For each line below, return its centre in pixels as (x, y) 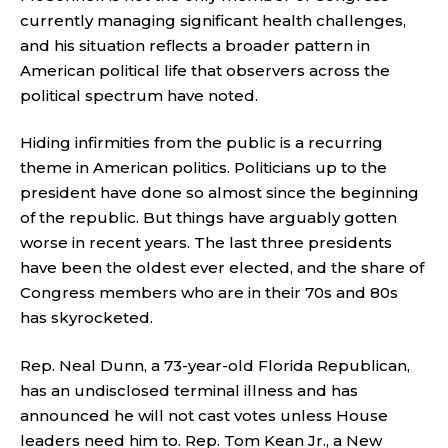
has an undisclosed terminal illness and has (189, 390)
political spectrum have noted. (139, 95)
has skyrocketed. (86, 317)
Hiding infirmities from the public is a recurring (201, 142)
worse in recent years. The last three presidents (206, 242)
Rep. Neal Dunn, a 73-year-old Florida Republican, (215, 365)
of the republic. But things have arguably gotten (208, 217)
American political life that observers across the (205, 70)
